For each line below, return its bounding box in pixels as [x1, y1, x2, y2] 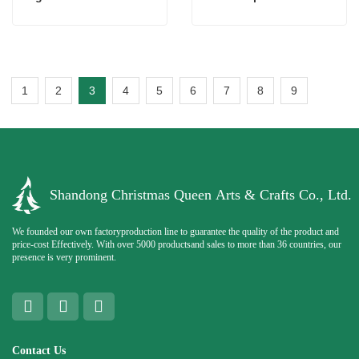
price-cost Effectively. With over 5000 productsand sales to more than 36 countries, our [12, 239, 329, 251]
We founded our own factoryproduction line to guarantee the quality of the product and [12, 226, 339, 238]
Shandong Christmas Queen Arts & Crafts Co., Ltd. [49, 187, 352, 204]
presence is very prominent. [12, 252, 116, 264]
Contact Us [12, 343, 66, 357]
